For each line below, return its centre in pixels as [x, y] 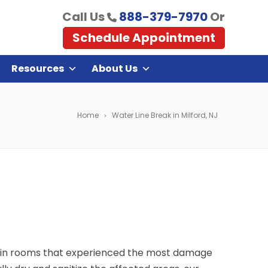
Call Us [84, 16]
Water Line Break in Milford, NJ [165, 115]
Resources [38, 68]
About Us [115, 68]
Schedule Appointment [144, 37]
